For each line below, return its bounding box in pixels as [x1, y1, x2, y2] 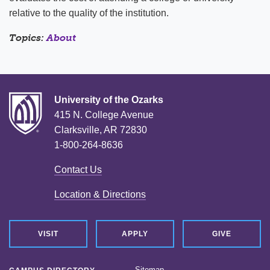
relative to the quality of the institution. [9, 8, 169, 18]
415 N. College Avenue [54, 110, 154, 120]
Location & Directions [54, 189, 146, 199]
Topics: [9, 32, 46, 43]
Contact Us [54, 165, 102, 175]
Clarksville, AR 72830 [54, 125, 147, 135]
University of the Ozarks [54, 95, 163, 105]
